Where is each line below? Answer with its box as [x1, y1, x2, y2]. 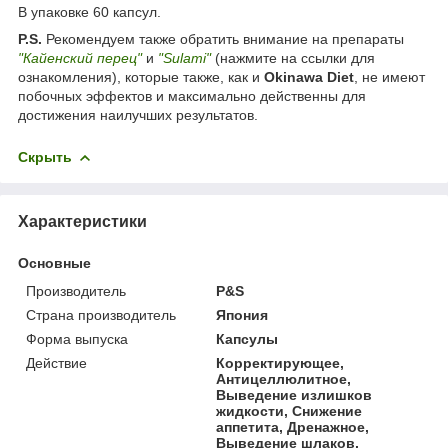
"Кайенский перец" [18, 49, 142, 66]
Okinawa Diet [264, 68, 354, 85]
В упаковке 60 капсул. [18, 3, 161, 20]
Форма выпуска [26, 330, 128, 347]
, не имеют [354, 68, 425, 85]
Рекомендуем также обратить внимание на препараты [42, 30, 404, 47]
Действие [26, 354, 87, 371]
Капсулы [216, 330, 279, 347]
